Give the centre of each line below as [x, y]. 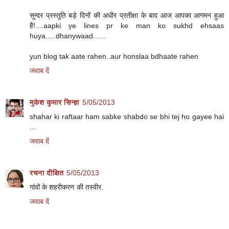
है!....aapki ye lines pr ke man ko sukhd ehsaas [127, 25]
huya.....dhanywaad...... [67, 36]
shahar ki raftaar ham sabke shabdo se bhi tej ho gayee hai [127, 116]
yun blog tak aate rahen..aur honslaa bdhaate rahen [114, 56]
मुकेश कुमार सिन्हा [54, 102]
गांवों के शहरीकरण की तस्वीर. [66, 187]
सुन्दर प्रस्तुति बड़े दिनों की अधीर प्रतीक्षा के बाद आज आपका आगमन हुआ [127, 15]
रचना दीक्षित [47, 173]
